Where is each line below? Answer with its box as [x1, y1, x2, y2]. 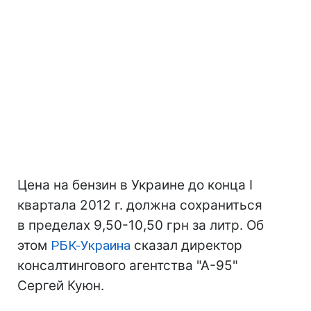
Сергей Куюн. [17, 278, 104, 294]
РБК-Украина [51, 237, 131, 253]
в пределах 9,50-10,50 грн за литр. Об [17, 217, 264, 233]
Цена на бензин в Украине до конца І [17, 177, 253, 193]
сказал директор [131, 237, 242, 253]
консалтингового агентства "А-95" [17, 258, 238, 274]
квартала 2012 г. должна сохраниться [17, 197, 262, 213]
